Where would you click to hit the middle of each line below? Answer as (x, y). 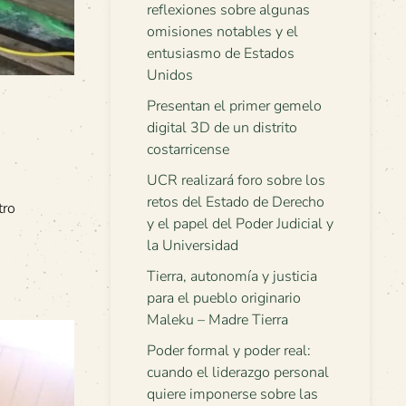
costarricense (188, 150)
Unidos (170, 75)
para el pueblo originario (224, 298)
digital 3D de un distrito (222, 128)
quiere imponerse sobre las (232, 394)
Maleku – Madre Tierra (217, 320)
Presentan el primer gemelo (234, 106)
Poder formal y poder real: (229, 351)
